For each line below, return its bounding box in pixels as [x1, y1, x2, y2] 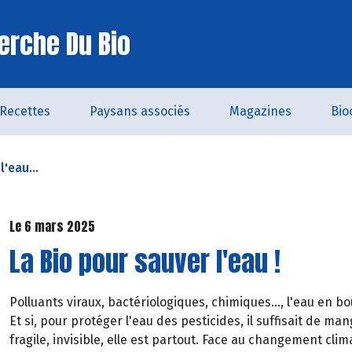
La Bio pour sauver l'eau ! [9, 240, 280, 281]
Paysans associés [89, 104, 190, 119]
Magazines [229, 104, 291, 119]
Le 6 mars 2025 [9, 217, 95, 236]
